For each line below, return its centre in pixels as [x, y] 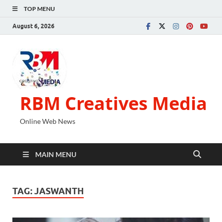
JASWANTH [59, 191]
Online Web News [48, 121]
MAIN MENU [56, 154]
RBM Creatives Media [113, 103]
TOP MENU [39, 9]
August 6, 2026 [33, 26]
